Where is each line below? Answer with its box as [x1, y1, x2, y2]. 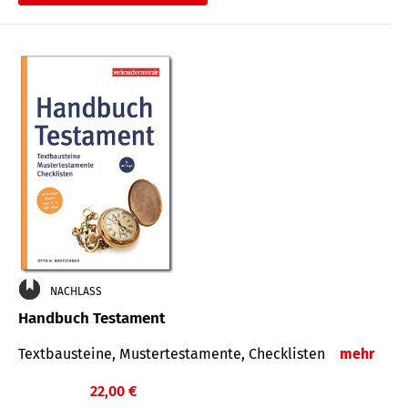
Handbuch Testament [18, 308, 165, 328]
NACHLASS [50, 284, 102, 298]
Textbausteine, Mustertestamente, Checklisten [18, 344, 332, 362]
